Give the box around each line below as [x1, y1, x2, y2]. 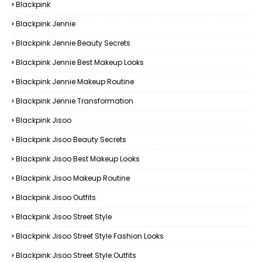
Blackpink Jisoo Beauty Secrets [16, 135, 126, 144]
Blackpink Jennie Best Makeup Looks [16, 57, 144, 67]
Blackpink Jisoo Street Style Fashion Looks [16, 231, 164, 241]
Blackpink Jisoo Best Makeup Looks [16, 154, 140, 164]
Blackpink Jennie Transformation [16, 96, 133, 106]
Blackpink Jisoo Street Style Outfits [16, 250, 136, 260]
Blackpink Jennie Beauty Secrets [16, 38, 130, 48]
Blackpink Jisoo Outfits [16, 192, 96, 202]
